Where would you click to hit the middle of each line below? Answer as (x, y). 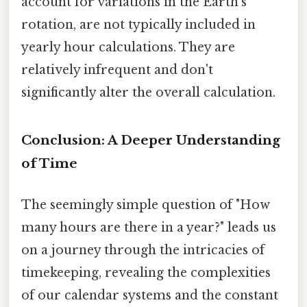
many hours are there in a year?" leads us (149, 227)
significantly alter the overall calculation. (148, 92)
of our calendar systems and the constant (150, 295)
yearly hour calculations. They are (128, 47)
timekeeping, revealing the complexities (146, 272)
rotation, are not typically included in (138, 24)
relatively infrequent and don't (117, 70)
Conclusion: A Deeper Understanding (151, 140)
